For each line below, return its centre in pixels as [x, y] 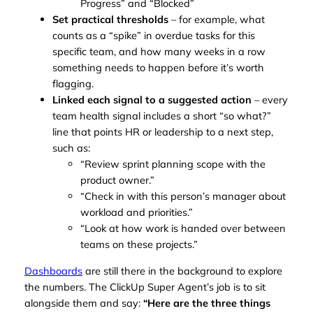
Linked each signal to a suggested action [152, 100]
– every [269, 100]
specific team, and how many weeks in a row [159, 52]
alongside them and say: [83, 303]
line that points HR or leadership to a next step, [162, 132]
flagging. [73, 84]
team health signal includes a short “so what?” [161, 116]
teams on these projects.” [139, 245]
